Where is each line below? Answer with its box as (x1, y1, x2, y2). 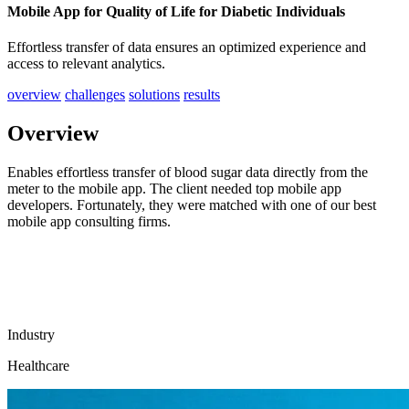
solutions (129, 87, 180, 103)
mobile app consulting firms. (7, 214, 171, 229)
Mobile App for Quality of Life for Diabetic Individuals (7, 3, 345, 19)
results (184, 87, 220, 103)
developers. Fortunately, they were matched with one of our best (7, 197, 376, 213)
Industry (7, 327, 55, 342)
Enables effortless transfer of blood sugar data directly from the (7, 164, 368, 180)
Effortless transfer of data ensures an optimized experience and (7, 39, 366, 56)
